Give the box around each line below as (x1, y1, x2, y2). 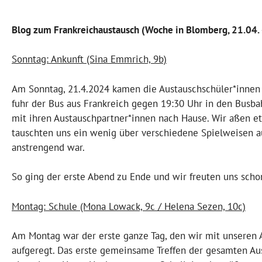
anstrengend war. (12, 140, 85, 154)
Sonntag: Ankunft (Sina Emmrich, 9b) (12, 53, 167, 66)
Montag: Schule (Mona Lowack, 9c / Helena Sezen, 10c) (12, 199, 246, 213)
